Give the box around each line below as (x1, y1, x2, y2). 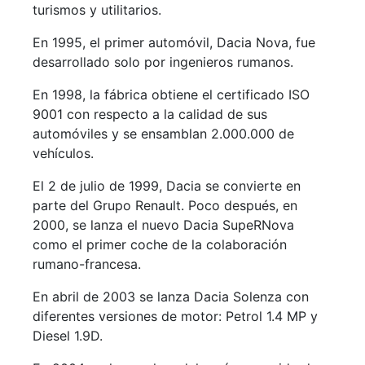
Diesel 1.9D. (33, 328, 103, 344)
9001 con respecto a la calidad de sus (33, 106, 267, 122)
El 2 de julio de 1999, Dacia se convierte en (33, 178, 301, 194)
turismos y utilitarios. (33, 2, 161, 18)
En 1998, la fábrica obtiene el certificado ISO (33, 86, 310, 103)
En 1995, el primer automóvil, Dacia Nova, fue (33, 34, 315, 51)
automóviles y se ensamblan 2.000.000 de (33, 125, 294, 142)
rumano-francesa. (33, 256, 141, 272)
